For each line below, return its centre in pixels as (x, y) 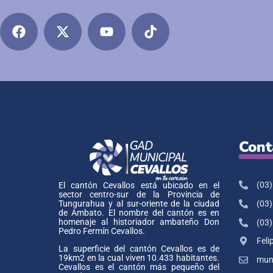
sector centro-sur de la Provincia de (139, 194)
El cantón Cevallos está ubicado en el (139, 185)
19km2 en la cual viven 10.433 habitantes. (139, 258)
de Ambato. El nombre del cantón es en (139, 213)
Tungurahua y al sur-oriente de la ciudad (139, 204)
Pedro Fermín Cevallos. (102, 231)
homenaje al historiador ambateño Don (139, 222)
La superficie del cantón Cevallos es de (139, 249)
